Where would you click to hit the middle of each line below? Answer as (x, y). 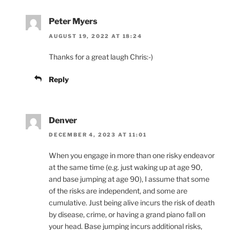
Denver (63, 120)
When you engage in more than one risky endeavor (132, 156)
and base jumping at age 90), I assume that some (129, 179)
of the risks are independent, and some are (118, 191)
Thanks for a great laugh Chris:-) (101, 56)
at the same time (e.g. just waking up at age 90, (126, 167)
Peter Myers (73, 22)
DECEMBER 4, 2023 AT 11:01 (98, 135)
